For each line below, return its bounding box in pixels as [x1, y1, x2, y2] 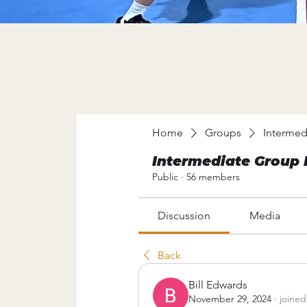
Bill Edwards [188, 278, 247, 291]
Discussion [158, 208, 211, 222]
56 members [186, 170, 240, 183]
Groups [205, 125, 241, 139]
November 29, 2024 [188, 292, 271, 305]
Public [152, 170, 178, 183]
